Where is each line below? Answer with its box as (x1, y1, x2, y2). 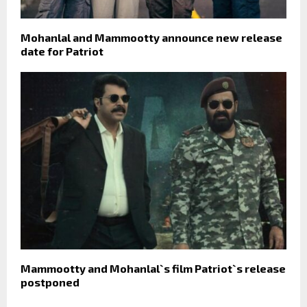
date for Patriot (21, 44, 103, 58)
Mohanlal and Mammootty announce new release (21, 30, 282, 44)
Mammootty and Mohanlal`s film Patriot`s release (21, 261, 286, 275)
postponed (21, 275, 79, 288)
